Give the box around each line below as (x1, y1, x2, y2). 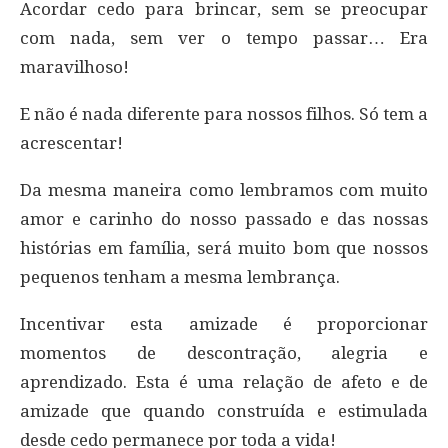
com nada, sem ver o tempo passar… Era (20, 27, 428, 48)
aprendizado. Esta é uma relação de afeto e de (20, 371, 428, 392)
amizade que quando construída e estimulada (20, 400, 428, 421)
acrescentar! (20, 132, 123, 153)
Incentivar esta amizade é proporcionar (20, 313, 428, 334)
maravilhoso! (20, 56, 129, 77)
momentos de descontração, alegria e (20, 342, 428, 363)
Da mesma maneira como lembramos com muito (20, 179, 428, 200)
